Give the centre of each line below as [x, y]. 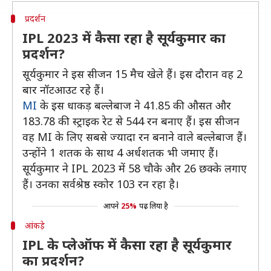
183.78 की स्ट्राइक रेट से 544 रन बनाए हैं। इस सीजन [131, 121]
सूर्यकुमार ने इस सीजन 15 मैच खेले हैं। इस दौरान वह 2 [132, 74]
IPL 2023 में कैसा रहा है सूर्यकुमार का [124, 38]
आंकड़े [34, 225]
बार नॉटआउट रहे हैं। [63, 90]
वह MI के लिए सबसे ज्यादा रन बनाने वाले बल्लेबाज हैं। [135, 137]
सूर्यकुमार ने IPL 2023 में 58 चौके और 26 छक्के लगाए [135, 168]
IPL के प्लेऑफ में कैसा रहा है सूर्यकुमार [127, 244]
